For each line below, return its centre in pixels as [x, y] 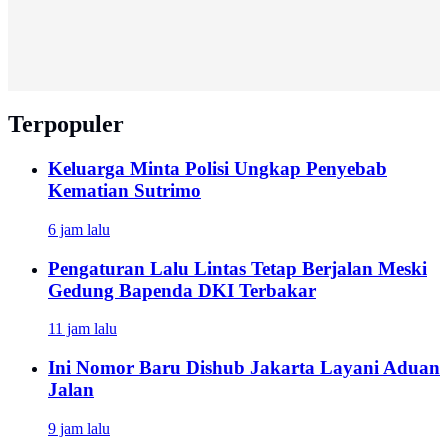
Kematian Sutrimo [124, 191]
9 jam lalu [79, 428]
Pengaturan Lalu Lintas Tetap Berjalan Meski [237, 268]
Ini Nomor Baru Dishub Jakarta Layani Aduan [244, 368]
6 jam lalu [79, 229]
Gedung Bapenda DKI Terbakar [182, 290]
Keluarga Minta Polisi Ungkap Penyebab [217, 169]
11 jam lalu [82, 329]
